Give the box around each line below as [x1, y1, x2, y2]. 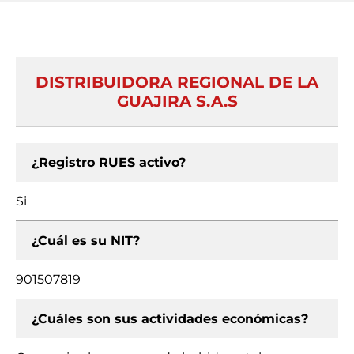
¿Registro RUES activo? [32, 155, 186, 170]
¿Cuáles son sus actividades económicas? [32, 311, 308, 326]
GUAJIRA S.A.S [116, 92, 238, 111]
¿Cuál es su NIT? [32, 233, 140, 248]
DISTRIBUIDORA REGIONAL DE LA [36, 73, 318, 92]
